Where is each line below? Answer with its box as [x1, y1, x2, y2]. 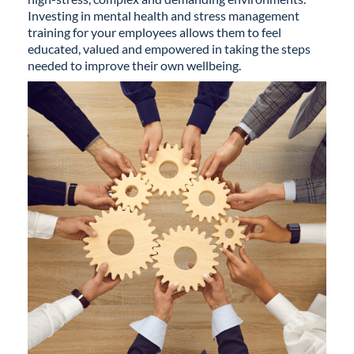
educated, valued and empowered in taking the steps [28, 41, 311, 56]
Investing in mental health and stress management [28, 8, 299, 23]
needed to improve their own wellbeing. [28, 58, 241, 73]
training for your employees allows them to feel [28, 24, 281, 40]
